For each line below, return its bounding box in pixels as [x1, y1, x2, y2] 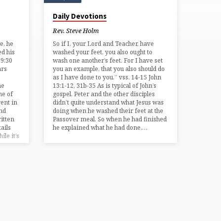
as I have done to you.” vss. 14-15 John [53, 73, 162, 81]
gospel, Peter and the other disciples [53, 89, 155, 98]
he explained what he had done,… [53, 123, 148, 132]
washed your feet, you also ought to [53, 47, 153, 56]
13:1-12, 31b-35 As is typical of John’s [53, 81, 157, 90]
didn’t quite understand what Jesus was [53, 98, 164, 107]
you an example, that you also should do [53, 64, 165, 73]
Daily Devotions [53, 11, 107, 21]
